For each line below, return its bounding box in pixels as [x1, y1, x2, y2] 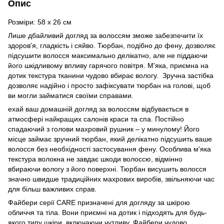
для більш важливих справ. [8, 184, 96, 193]
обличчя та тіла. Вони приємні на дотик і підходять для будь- [8, 208, 207, 216]
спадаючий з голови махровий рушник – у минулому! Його [8, 124, 199, 133]
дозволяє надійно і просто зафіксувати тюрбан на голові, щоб [8, 81, 210, 89]
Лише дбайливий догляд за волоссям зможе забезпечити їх [8, 31, 203, 39]
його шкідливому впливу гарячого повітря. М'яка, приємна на [8, 61, 208, 69]
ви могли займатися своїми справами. [8, 91, 133, 99]
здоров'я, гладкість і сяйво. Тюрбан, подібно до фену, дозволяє [8, 41, 215, 49]
